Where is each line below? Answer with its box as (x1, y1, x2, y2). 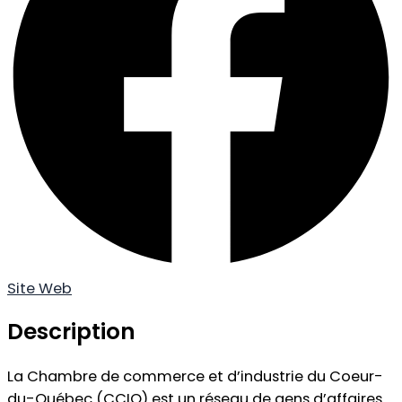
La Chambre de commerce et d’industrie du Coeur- (7, 365, 383, 387)
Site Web (7, 277, 72, 299)
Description (7, 316, 135, 348)
